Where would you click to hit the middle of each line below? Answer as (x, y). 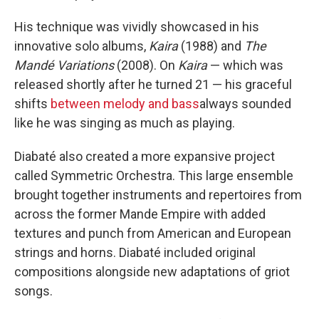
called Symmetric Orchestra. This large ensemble (154, 176)
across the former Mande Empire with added (140, 214)
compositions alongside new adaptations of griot (152, 272)
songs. (33, 291)
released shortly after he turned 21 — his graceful (153, 84)
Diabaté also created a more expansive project (145, 156)
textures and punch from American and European (153, 233)
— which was (247, 65)
